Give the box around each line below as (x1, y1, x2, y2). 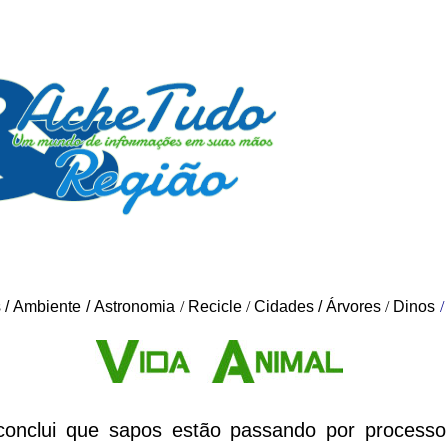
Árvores (326, 298, 381, 315)
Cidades (254, 298, 314, 315)
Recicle (188, 298, 242, 315)
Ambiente (12, 298, 81, 315)
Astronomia (94, 298, 175, 315)
